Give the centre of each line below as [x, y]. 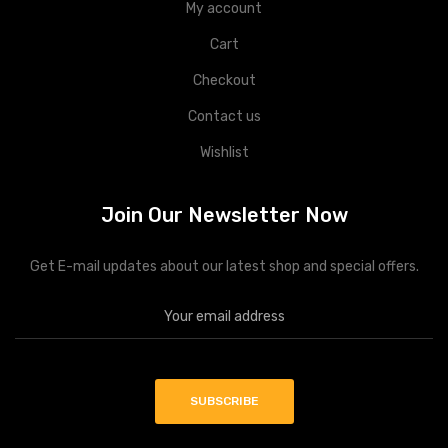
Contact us [224, 117]
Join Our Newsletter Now [224, 215]
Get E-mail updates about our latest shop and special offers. [224, 267]
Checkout [224, 81]
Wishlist [224, 153]
